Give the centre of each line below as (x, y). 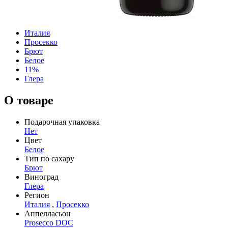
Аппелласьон (48, 213)
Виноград (41, 177)
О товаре (29, 100)
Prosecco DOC (49, 222)
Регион (37, 195)
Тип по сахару (49, 158)
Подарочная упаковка (62, 122)
